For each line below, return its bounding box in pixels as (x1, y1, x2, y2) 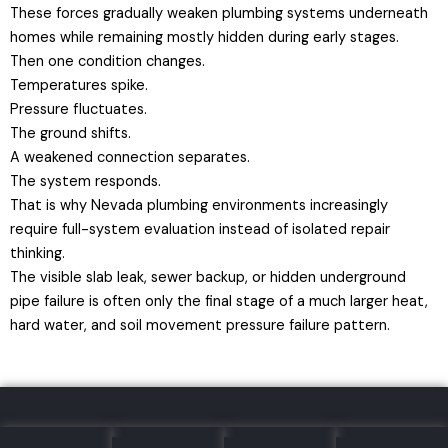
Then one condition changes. (10, 51, 205, 71)
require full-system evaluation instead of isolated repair (10, 219, 390, 239)
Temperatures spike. (10, 75, 148, 95)
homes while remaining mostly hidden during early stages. (10, 27, 399, 47)
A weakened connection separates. (10, 147, 250, 167)
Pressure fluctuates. (10, 99, 147, 119)
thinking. (10, 243, 65, 263)
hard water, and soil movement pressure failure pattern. (10, 315, 394, 335)
